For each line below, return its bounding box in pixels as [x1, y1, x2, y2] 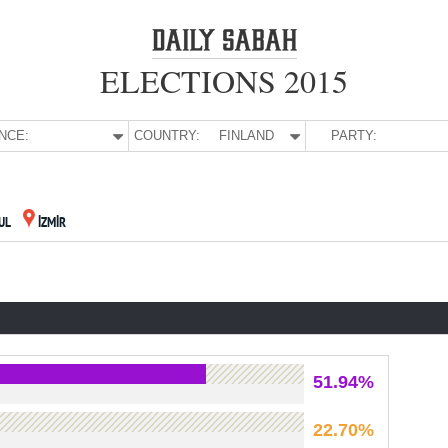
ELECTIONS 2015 [100, 59, 348, 102]
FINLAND [218, 128, 274, 143]
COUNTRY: [133, 128, 200, 143]
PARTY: [330, 128, 377, 143]
